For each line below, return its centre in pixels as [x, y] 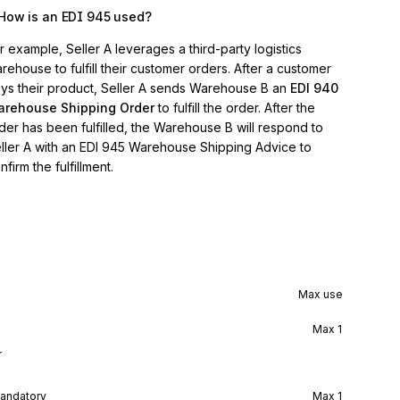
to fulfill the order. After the [237, 108]
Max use [321, 294]
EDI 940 [314, 88]
